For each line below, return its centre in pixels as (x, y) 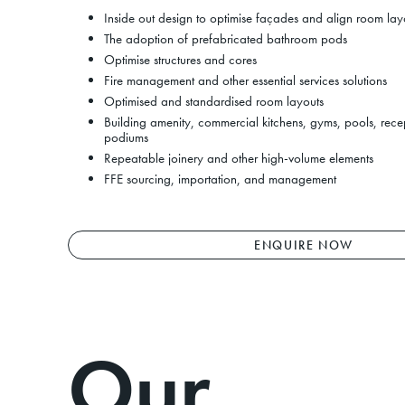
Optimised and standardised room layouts (213, 101)
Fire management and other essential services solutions (245, 80)
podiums (126, 137)
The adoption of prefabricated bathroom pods (225, 39)
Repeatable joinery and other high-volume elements (238, 158)
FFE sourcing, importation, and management (220, 179)
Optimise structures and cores (180, 60)
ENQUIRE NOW (304, 245)
